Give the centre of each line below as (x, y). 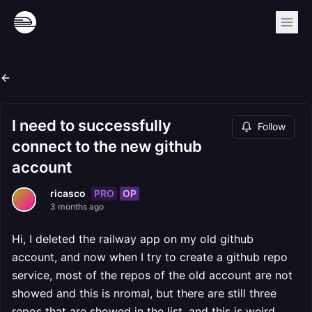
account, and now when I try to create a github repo (150, 257)
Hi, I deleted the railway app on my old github (133, 239)
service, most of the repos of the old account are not (152, 275)
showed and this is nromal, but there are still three (144, 293)
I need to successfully (92, 125)
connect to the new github (107, 146)
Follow (272, 126)
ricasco (68, 193)
